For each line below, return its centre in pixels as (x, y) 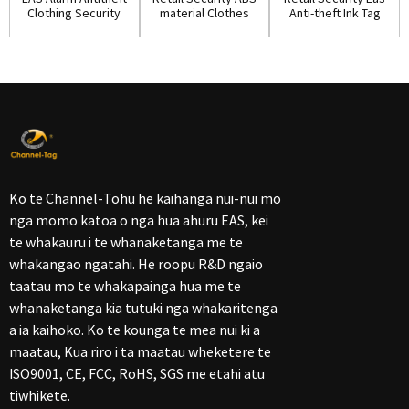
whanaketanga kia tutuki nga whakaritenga (143, 308)
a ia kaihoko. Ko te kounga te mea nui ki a (135, 330)
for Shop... (335, 27)
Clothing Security (74, 12)
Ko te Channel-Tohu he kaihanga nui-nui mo (145, 199)
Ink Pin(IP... (204, 27)
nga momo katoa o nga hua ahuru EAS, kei (139, 220)
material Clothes (204, 12)
